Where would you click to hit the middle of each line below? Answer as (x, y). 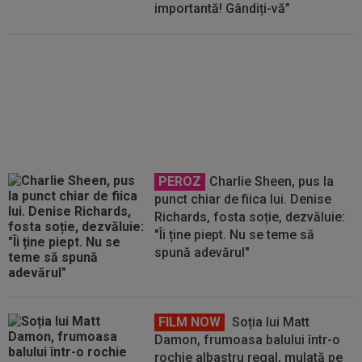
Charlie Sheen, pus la (272, 181)
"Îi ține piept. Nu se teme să (235, 235)
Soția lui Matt (269, 322)
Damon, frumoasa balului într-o (248, 340)
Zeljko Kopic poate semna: (234, 59)
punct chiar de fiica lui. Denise (243, 199)
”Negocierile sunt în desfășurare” (253, 77)
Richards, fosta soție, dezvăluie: (250, 217)
